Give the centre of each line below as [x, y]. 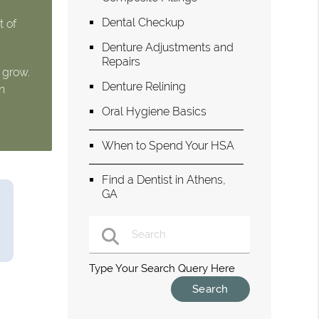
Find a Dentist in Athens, [164, 179]
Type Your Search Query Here [162, 268]
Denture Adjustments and [168, 47]
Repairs [121, 61]
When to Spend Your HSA [168, 145]
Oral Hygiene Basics [155, 111]
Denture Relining [144, 86]
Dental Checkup [143, 22]
